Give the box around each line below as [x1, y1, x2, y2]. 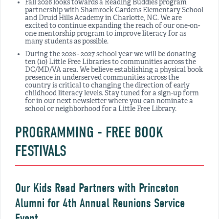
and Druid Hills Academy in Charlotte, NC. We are [25, 14, 182, 22]
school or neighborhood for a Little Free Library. [25, 105, 176, 113]
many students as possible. [25, 37, 109, 46]
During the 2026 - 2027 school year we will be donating [25, 50, 196, 59]
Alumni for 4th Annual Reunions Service [15, 196, 185, 211]
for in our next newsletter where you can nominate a [25, 97, 193, 106]
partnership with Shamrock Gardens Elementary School [25, 6, 203, 15]
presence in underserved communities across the [25, 73, 179, 82]
